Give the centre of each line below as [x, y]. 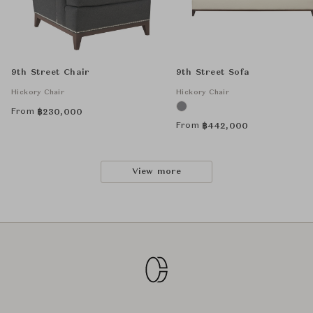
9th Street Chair [51, 73]
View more [156, 172]
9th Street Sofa [213, 73]
